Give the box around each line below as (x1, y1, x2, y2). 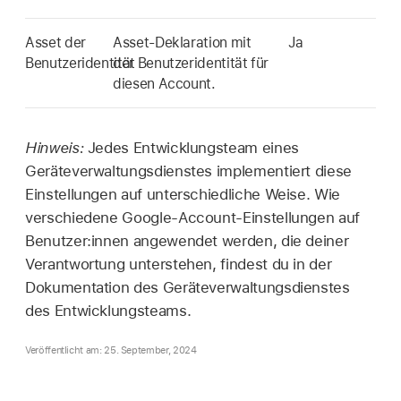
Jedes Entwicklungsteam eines (87, 139, 299, 158)
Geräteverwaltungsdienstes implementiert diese (25, 162, 352, 181)
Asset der (25, 34, 86, 52)
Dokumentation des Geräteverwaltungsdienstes (25, 278, 350, 297)
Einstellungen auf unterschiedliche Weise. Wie (25, 185, 340, 204)
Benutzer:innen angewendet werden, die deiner (25, 232, 349, 251)
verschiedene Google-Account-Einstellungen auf (25, 209, 360, 227)
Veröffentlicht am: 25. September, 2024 (25, 343, 197, 356)
